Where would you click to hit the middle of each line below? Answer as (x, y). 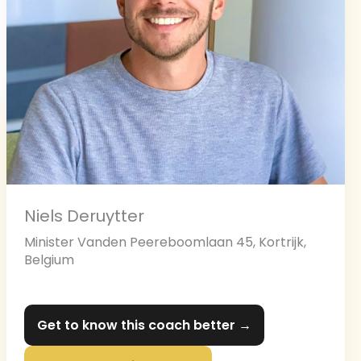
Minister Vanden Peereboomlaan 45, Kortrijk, (165, 243)
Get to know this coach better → (144, 326)
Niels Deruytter (84, 216)
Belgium (49, 260)
